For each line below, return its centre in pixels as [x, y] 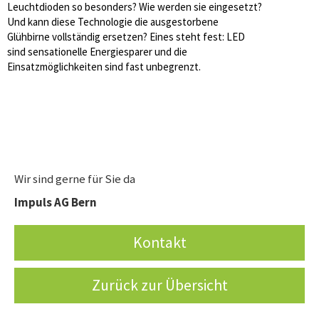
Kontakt [159, 242]
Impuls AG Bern [56, 202]
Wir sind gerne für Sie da [75, 179]
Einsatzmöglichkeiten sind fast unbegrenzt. [104, 67]
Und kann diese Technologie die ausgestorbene [113, 22]
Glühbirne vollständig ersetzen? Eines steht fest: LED [126, 37]
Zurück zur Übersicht [159, 285]
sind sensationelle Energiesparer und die [97, 52]
